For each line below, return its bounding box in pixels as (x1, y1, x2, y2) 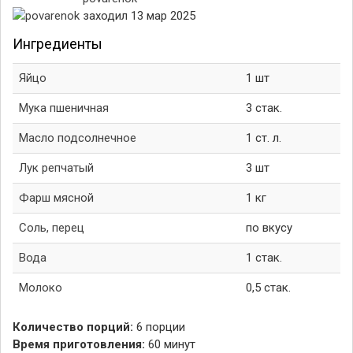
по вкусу (246, 221, 292, 235)
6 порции (136, 320, 185, 334)
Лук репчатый (19, 161, 94, 175)
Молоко (19, 281, 62, 295)
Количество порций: (13, 320, 133, 334)
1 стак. (246, 251, 282, 265)
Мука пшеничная (19, 101, 109, 115)
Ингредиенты (13, 35, 102, 52)
